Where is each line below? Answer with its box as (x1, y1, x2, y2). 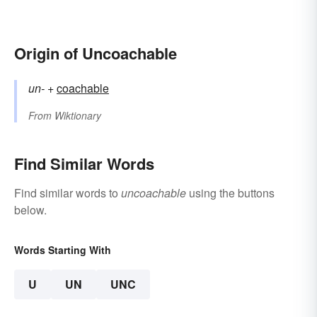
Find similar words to (14, 184, 121, 201)
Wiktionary (54, 108, 101, 122)
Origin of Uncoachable (14, 41, 177, 64)
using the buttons (186, 184, 275, 201)
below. (14, 201, 47, 218)
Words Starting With (14, 242, 111, 257)
